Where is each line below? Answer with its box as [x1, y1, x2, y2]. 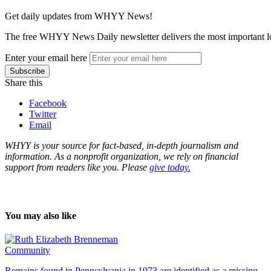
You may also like [5, 210, 76, 221]
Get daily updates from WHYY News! [5, 10, 152, 21]
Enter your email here [5, 52, 87, 63]
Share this [5, 77, 42, 88]
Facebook [29, 97, 67, 108]
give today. [149, 162, 191, 172]
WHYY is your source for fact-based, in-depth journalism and [5, 140, 238, 151]
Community [5, 245, 50, 256]
